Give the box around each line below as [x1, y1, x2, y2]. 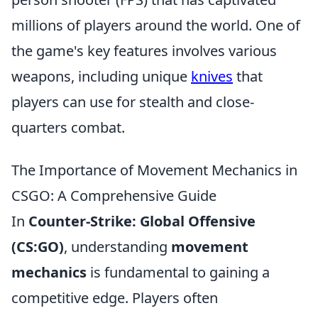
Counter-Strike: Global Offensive [28, 212, 256, 231]
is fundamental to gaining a [87, 263, 270, 283]
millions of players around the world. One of [11, 16, 300, 35]
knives [191, 67, 233, 87]
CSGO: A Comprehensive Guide [11, 186, 216, 206]
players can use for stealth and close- [11, 92, 254, 112]
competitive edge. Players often [11, 288, 218, 308]
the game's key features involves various [11, 41, 277, 61]
